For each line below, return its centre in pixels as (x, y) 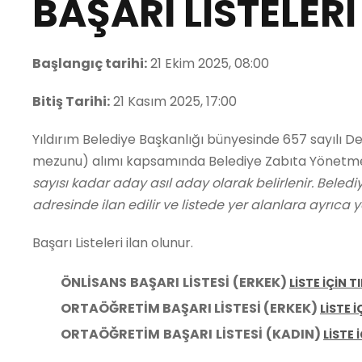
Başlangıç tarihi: (90, 63)
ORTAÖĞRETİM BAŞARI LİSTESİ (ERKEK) (190, 308)
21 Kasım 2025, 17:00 (173, 101)
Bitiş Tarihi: (71, 101)
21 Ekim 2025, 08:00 (208, 63)
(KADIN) (293, 334)
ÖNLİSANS (94, 282)
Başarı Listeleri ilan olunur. (113, 243)
